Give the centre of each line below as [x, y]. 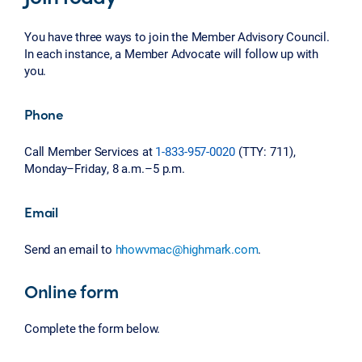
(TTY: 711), [265, 152]
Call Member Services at [90, 152]
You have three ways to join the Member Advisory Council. [177, 37]
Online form [72, 290]
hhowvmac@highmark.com [187, 249]
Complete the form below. [93, 328]
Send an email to [70, 249]
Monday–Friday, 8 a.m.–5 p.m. [105, 168]
